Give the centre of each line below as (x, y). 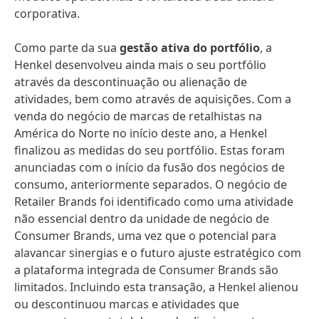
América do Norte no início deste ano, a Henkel (141, 133)
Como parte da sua (67, 48)
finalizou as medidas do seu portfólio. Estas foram (150, 150)
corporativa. (47, 14)
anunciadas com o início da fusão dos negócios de (150, 167)
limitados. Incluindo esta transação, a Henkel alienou (156, 287)
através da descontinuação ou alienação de (131, 82)
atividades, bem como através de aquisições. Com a (153, 99)
